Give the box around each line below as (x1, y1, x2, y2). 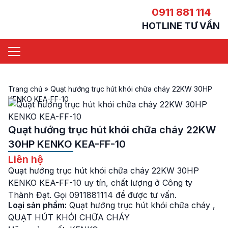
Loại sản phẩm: (8, 200, 67, 210)
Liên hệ (8, 153, 43, 165)
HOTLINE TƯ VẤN (142, 20, 220, 31)
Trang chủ (8, 84, 42, 93)
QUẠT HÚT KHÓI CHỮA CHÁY (8, 212, 130, 222)
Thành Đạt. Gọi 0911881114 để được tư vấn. (8, 190, 177, 200)
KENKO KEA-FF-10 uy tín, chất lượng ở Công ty (8, 178, 192, 188)
